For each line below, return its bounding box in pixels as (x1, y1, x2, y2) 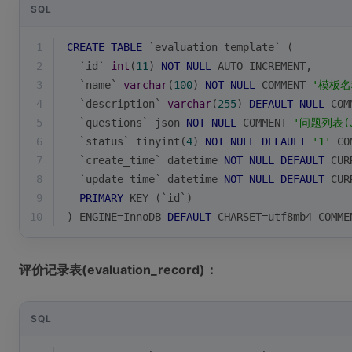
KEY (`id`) (123, 192, 192, 204)
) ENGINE (67, 211, 117, 223)
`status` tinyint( (67, 135, 186, 148)
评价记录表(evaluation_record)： (19, 262, 218, 277)
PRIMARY (79, 192, 123, 204)
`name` (67, 79, 123, 91)
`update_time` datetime (67, 173, 224, 185)
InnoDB (123, 211, 167, 223)
